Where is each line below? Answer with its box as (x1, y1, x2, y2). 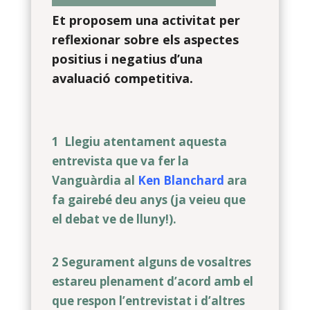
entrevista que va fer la (51, 153, 189, 169)
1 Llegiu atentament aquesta (51, 134, 227, 149)
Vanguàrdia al (51, 172, 138, 188)
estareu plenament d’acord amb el (51, 273, 253, 289)
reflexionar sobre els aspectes (51, 31, 239, 48)
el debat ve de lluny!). (51, 211, 176, 227)
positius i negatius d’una (51, 51, 203, 67)
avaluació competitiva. (51, 70, 193, 86)
